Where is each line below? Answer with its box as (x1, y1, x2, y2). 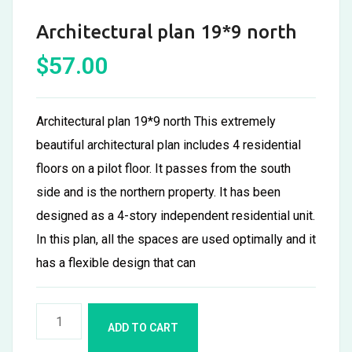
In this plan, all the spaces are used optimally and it (36, 232, 316, 247)
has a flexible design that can (36, 255, 196, 270)
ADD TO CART (108, 321, 179, 334)
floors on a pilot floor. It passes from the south (36, 161, 291, 176)
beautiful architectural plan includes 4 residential (36, 137, 301, 152)
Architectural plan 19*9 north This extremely (36, 114, 276, 129)
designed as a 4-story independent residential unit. (36, 208, 315, 223)
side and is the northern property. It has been (36, 185, 280, 200)
